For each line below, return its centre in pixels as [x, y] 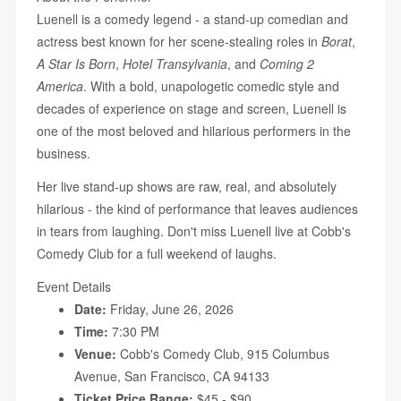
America [60, 86]
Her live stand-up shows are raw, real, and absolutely [187, 186]
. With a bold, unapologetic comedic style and [211, 86]
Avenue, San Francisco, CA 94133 [172, 376]
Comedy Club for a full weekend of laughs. [157, 253]
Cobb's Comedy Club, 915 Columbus [223, 354]
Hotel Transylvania [175, 64]
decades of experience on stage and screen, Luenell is [192, 108]
